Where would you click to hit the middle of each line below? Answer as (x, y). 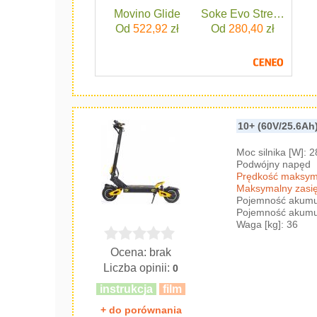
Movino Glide (148, 13)
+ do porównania (141, 310)
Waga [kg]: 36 (267, 224)
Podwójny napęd (274, 164)
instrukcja (127, 289)
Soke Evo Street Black (258, 13)
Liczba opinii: (138, 267)
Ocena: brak (141, 252)
